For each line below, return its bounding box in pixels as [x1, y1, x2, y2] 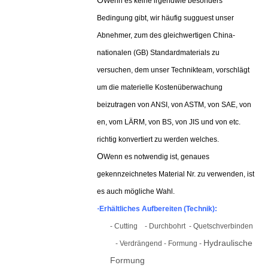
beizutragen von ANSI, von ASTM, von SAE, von [97, 100, 251, 109]
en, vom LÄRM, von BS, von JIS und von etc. [97, 118, 240, 126]
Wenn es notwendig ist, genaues [103, 153, 209, 161]
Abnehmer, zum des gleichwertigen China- [97, 31, 235, 39]
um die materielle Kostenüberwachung [97, 83, 223, 92]
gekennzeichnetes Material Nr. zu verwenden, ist [97, 170, 254, 178]
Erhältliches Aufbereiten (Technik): [99, 205, 217, 213]
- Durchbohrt [145, 222, 189, 230]
